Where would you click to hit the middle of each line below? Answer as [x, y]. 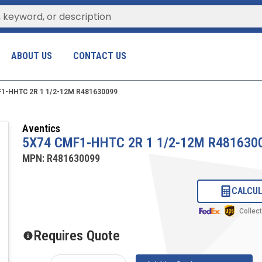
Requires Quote [77, 236]
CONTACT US [100, 56]
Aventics [41, 129]
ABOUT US [32, 56]
